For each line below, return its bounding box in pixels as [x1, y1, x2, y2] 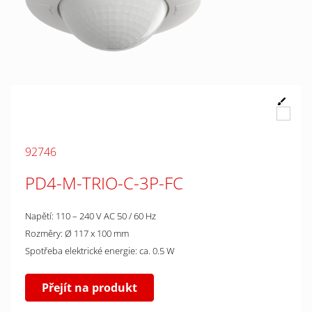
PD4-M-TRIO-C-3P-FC [25, 171, 183, 194]
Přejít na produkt [42, 280, 137, 295]
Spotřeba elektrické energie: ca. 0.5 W [25, 244, 175, 257]
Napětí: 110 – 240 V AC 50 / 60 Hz [25, 210, 156, 222]
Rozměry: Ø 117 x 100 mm [25, 227, 129, 240]
